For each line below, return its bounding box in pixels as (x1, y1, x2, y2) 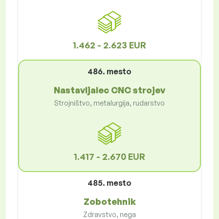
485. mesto (88, 178, 131, 188)
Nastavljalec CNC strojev (54, 85, 165, 96)
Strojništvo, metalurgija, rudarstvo (54, 99, 165, 108)
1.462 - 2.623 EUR (73, 40, 146, 51)
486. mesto (88, 66, 131, 77)
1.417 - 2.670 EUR (74, 151, 145, 162)
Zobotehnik (83, 196, 136, 207)
